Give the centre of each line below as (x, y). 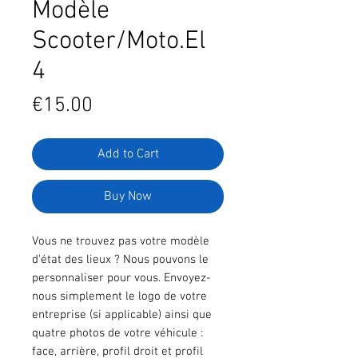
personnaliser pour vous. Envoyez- (121, 278)
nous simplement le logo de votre (119, 296)
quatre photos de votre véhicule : (117, 333)
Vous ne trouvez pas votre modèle (121, 241)
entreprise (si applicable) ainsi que (122, 314)
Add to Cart (128, 154)
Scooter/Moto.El (119, 41)
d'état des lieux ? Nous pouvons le (120, 259)
